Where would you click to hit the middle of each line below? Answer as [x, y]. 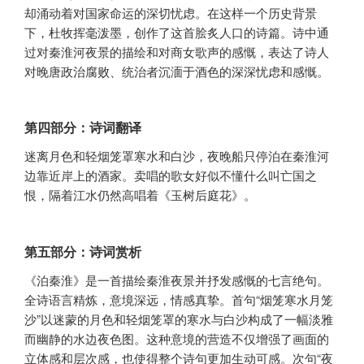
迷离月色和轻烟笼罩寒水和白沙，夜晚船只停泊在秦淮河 [177, 156]
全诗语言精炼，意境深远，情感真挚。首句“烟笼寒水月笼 [179, 299]
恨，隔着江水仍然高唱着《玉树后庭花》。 [140, 195]
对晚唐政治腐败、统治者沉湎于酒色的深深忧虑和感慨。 [177, 71]
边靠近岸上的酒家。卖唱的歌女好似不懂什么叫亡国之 [171, 175]
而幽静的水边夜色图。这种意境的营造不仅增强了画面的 [177, 338]
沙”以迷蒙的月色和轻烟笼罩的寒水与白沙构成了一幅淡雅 [179, 318]
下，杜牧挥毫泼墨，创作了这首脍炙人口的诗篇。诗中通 [177, 32]
